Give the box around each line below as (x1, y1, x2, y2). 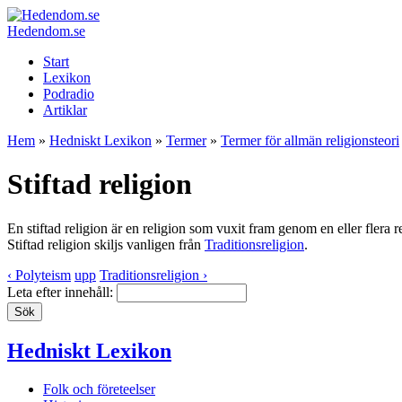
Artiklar (43, 102, 87, 118)
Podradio (43, 86, 94, 101)
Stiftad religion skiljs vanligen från (7, 236, 205, 252)
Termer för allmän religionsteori (221, 133, 399, 148)
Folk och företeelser (43, 380, 155, 397)
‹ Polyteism (7, 267, 71, 283)
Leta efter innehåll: (7, 284, 117, 300)
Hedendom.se (7, 23, 85, 39)
